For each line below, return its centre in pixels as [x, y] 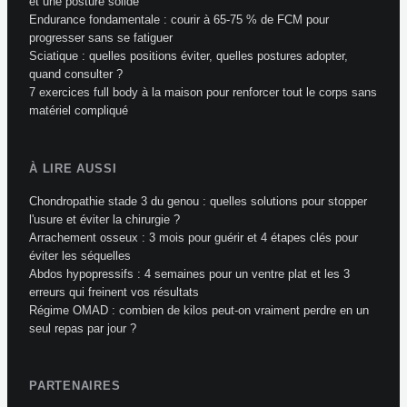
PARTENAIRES [75, 386]
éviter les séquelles [80, 255]
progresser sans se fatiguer [101, 38]
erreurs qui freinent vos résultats [114, 292]
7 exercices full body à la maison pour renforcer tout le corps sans [203, 93]
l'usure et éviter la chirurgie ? [104, 219]
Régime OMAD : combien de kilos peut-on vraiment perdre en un [199, 310]
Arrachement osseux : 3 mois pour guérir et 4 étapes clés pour [194, 237]
